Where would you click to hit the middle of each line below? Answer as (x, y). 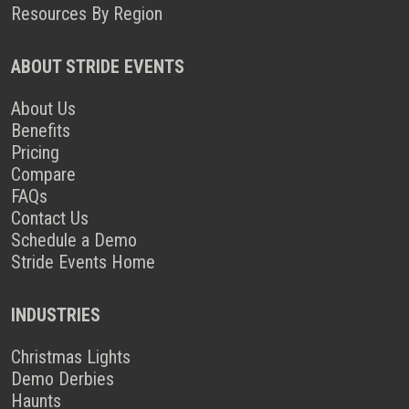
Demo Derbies (63, 379)
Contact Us (50, 218)
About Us (43, 109)
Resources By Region (87, 14)
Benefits (41, 131)
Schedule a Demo (74, 240)
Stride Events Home (83, 262)
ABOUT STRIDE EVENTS (98, 67)
